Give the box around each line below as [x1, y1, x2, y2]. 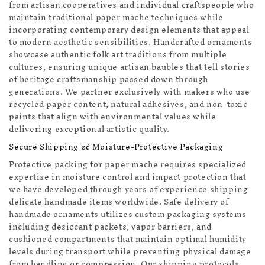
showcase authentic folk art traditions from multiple [9, 46, 227, 64]
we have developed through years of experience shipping [9, 180, 248, 199]
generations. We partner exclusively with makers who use [9, 83, 251, 102]
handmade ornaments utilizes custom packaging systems [9, 205, 247, 224]
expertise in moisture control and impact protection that [9, 168, 247, 187]
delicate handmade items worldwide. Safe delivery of [9, 193, 229, 212]
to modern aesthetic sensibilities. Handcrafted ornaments [9, 33, 253, 52]
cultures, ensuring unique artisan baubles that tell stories [9, 58, 250, 77]
